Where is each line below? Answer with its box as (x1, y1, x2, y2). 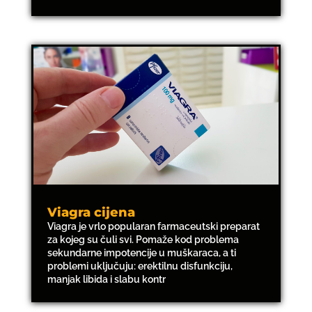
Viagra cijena (47, 205, 135, 221)
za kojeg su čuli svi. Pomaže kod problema (47, 234, 239, 246)
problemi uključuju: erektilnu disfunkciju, (47, 260, 233, 272)
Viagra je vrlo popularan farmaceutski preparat (47, 221, 260, 233)
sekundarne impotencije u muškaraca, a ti (47, 247, 236, 259)
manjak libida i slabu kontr (47, 274, 166, 286)
